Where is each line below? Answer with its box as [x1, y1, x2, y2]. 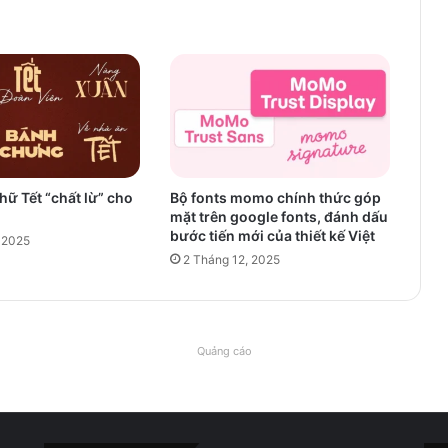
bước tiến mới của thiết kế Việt [169, 226, 375, 244]
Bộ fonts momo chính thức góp [169, 188, 381, 206]
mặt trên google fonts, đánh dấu [169, 207, 388, 225]
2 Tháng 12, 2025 [182, 251, 280, 267]
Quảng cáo [196, 343, 252, 358]
